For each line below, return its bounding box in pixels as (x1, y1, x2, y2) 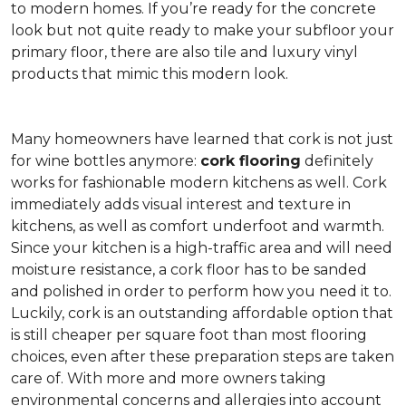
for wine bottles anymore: (11, 152, 200, 169)
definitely (301, 152, 373, 169)
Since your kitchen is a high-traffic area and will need (11, 239, 392, 256)
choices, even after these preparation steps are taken (11, 348, 394, 365)
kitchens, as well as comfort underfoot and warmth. (11, 217, 384, 235)
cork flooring (200, 152, 301, 169)
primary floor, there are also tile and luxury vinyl (11, 43, 358, 61)
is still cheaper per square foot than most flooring (11, 326, 367, 343)
